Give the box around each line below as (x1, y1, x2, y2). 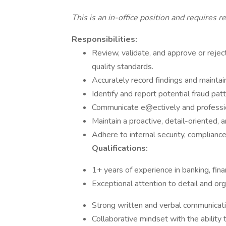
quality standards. (92, 61, 153, 72)
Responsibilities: (72, 34, 137, 45)
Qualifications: (92, 143, 148, 154)
